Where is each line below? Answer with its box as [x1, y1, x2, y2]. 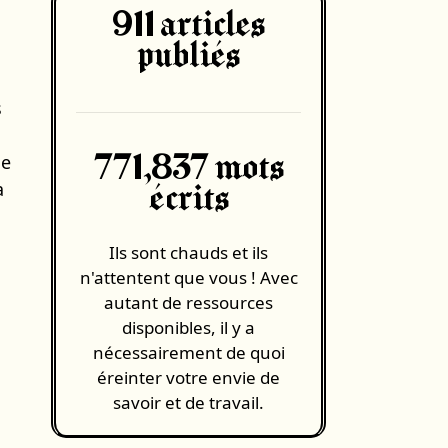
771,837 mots [93, 151, 284, 186]
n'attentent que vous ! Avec [79, 266, 298, 289]
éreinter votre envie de [97, 366, 280, 389]
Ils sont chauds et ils [109, 241, 268, 264]
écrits [148, 182, 229, 217]
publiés [137, 39, 240, 74]
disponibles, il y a [122, 316, 255, 339]
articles [155, 8, 265, 43]
